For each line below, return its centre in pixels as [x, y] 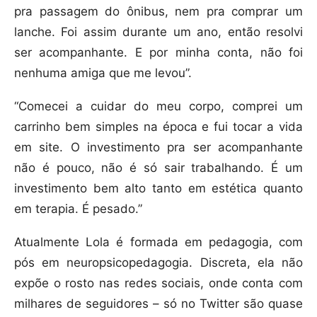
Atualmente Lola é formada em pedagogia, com [158, 242]
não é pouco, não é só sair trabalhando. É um [158, 168]
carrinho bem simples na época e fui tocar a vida [158, 127]
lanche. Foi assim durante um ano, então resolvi [158, 32]
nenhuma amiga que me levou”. [103, 73]
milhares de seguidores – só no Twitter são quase [158, 304]
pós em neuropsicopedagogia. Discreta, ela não [158, 263]
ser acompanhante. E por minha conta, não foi [158, 53]
